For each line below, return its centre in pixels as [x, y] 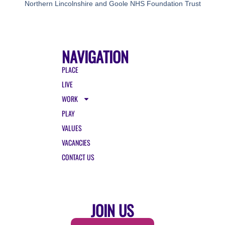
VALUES [72, 128]
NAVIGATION [95, 57]
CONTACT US [78, 157]
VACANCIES [76, 143]
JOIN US [113, 210]
